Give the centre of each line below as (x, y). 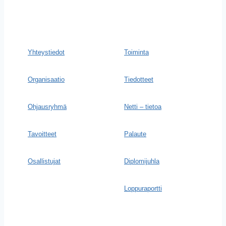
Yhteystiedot (46, 52)
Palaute (135, 134)
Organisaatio (46, 79)
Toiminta (136, 52)
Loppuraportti (143, 188)
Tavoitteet (42, 134)
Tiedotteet (139, 79)
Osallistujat (44, 161)
